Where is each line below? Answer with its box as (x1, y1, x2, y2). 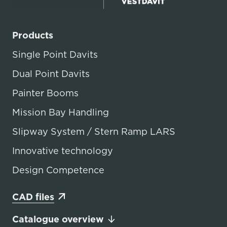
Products (12, 28, 53, 42)
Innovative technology (12, 144, 113, 157)
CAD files (12, 190, 54, 203)
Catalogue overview (12, 212, 104, 225)
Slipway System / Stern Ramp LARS (12, 125, 175, 138)
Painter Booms (12, 86, 79, 99)
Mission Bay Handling (12, 105, 109, 119)
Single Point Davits (12, 48, 98, 61)
